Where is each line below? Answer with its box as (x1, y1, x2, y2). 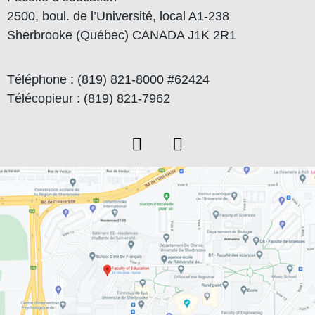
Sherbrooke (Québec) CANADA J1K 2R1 (7, 28, 236, 43)
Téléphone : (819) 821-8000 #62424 (7, 72, 210, 87)
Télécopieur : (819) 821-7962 (7, 91, 170, 106)
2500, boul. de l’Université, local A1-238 (7, 9, 229, 24)
